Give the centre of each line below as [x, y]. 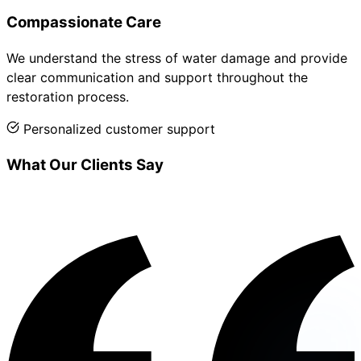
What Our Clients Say [85, 165]
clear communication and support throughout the [157, 78]
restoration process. [68, 97]
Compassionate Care [84, 22]
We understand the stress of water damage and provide [177, 58]
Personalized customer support [119, 129]
